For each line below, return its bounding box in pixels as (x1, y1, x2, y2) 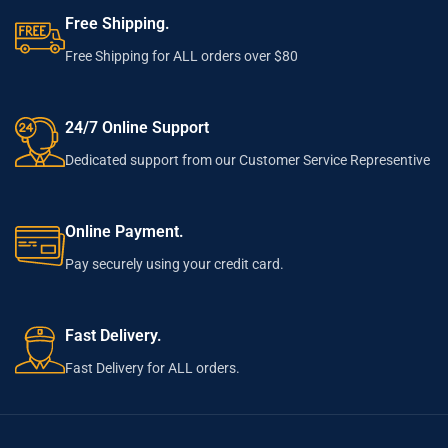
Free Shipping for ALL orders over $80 (65, 48, 299, 65)
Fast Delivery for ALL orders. (65, 360, 241, 377)
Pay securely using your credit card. (65, 256, 285, 273)
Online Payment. (65, 222, 185, 242)
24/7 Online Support (65, 118, 210, 138)
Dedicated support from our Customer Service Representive (65, 152, 431, 169)
